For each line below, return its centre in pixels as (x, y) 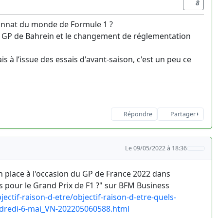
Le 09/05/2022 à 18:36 (156, 148)
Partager (183, 114)
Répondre (138, 114)
